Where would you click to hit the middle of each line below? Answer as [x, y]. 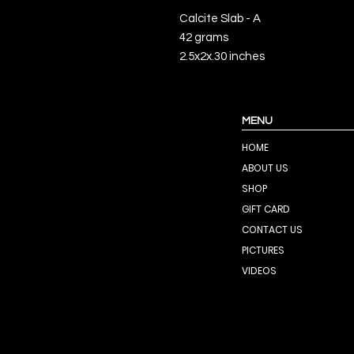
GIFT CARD [266, 209]
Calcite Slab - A [220, 19]
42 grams [204, 38]
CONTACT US [272, 230]
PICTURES [263, 250]
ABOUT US [265, 168]
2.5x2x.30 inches [222, 56]
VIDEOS [259, 271]
